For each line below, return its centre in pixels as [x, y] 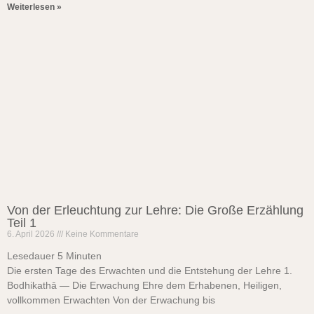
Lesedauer [31, 256]
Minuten [84, 256]
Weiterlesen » [34, 7]
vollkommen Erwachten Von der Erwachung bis [111, 300]
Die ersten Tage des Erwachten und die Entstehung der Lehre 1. [150, 271]
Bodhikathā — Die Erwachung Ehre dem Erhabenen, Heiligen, [144, 285]
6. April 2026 [32, 234]
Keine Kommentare [101, 234]
